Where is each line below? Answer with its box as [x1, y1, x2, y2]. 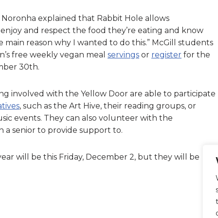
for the [182, 50, 210, 59]
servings [108, 50, 139, 59]
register [151, 50, 182, 59]
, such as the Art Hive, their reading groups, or [19, 101, 196, 110]
